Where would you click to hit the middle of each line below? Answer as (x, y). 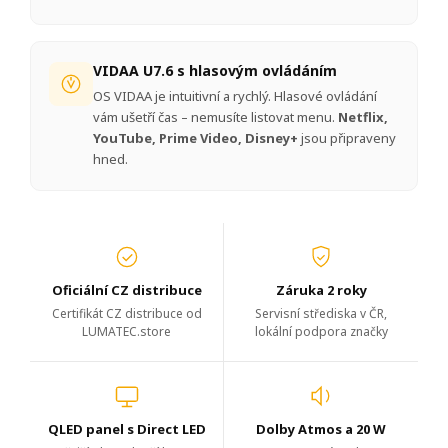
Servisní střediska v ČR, (321, 314)
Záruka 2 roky (321, 290)
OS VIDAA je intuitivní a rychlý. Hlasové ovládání (235, 96)
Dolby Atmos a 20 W (321, 429)
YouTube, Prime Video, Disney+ (195, 138)
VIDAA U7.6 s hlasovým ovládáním (215, 71)
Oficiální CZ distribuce (126, 290)
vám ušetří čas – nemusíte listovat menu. (215, 117)
